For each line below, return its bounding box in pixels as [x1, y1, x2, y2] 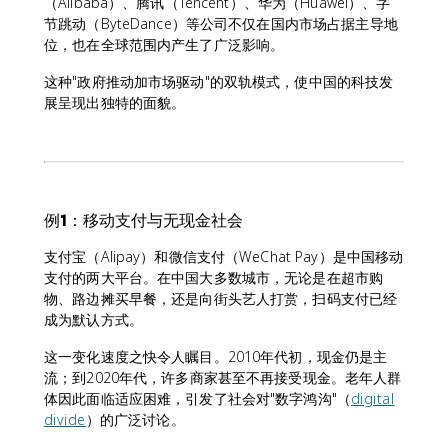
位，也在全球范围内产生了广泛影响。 [44, 34, 285, 54]
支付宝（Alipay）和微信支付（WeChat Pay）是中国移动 [44, 246, 404, 266]
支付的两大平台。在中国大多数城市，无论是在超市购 [44, 267, 384, 287]
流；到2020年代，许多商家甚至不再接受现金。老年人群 [44, 367, 402, 387]
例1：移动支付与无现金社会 [44, 209, 243, 230]
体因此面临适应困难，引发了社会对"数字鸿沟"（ [44, 388, 352, 408]
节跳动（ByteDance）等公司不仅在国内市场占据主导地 [44, 13, 398, 33]
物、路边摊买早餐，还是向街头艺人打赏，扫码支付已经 [44, 288, 398, 308]
